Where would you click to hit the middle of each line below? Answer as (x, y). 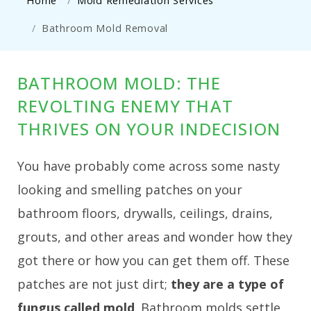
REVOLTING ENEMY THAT (125, 106)
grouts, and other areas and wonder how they (155, 236)
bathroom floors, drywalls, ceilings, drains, (145, 213)
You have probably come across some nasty (149, 166)
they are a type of (226, 284)
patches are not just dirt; (92, 284)
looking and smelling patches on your (130, 189)
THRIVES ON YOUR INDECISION (149, 128)
